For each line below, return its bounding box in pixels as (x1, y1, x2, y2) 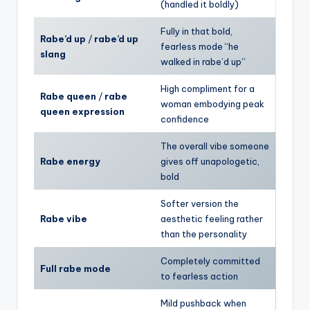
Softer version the (161, 197, 239, 209)
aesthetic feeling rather (161, 212, 263, 224)
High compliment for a (161, 82, 255, 94)
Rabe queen (40, 90, 96, 102)
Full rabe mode (40, 262, 111, 274)
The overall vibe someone (161, 140, 269, 152)
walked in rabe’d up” (161, 55, 246, 67)
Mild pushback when (161, 297, 246, 309)
